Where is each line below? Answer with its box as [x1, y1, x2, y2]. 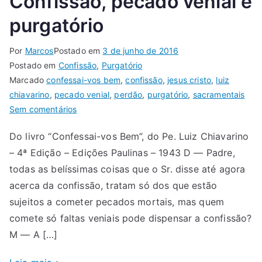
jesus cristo [167, 75, 212, 85]
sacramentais [192, 89, 245, 99]
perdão [114, 89, 143, 99]
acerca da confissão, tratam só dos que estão [9, 180, 218, 191]
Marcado [9, 75, 47, 85]
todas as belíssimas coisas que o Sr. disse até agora [9, 163, 246, 175]
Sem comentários [9, 104, 77, 114]
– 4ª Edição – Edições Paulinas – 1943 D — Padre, [9, 147, 235, 158]
